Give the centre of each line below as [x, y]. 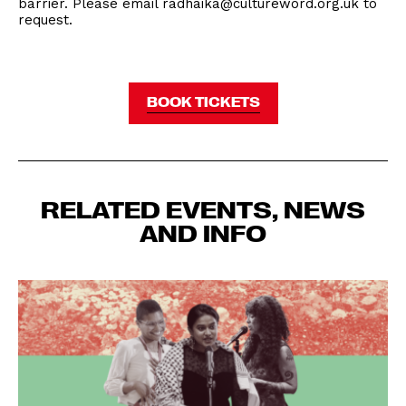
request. [45, 20]
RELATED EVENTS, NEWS [203, 208]
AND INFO [203, 232]
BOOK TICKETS [203, 101]
